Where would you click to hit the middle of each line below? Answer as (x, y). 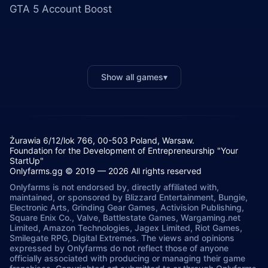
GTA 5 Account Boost (61, 9)
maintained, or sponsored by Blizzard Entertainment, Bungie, (129, 197)
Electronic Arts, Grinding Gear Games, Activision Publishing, (127, 207)
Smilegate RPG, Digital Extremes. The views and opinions (122, 238)
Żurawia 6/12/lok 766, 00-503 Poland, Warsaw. (102, 140)
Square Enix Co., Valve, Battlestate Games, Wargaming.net (125, 217)
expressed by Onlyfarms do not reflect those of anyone (119, 248)
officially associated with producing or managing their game (127, 258)
